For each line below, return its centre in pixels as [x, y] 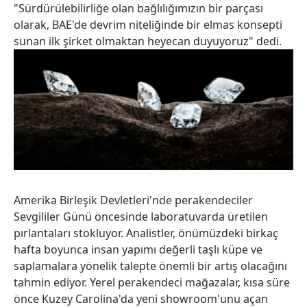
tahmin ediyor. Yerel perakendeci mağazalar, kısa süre [152, 283]
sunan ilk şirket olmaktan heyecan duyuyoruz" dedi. [148, 41]
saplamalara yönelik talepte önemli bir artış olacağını [150, 266]
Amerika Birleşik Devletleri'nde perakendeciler [133, 200]
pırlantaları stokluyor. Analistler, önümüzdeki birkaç [146, 233]
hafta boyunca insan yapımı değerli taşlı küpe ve [138, 250]
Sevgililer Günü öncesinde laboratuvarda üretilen [141, 217]
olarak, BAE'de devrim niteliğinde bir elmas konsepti [148, 24]
